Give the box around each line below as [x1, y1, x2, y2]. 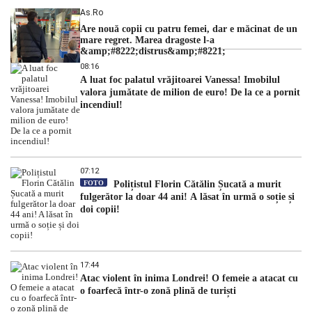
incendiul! [80, 99, 125, 110]
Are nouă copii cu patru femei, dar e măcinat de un [80, 23, 297, 34]
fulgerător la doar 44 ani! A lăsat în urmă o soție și [80, 191, 295, 202]
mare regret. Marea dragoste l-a [80, 34, 214, 45]
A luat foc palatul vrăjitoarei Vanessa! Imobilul [80, 74, 280, 85]
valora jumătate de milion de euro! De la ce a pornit [80, 86, 300, 97]
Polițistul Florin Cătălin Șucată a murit [111, 178, 281, 189]
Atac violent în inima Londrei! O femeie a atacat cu [80, 272, 298, 283]
